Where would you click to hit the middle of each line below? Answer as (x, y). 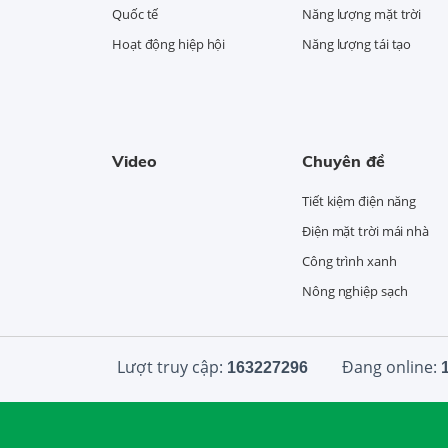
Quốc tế (135, 14)
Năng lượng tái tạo (357, 44)
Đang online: (389, 366)
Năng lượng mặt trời (362, 14)
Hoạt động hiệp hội (169, 44)
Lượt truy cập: (172, 366)
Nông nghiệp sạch (355, 290)
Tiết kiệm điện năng (359, 201)
